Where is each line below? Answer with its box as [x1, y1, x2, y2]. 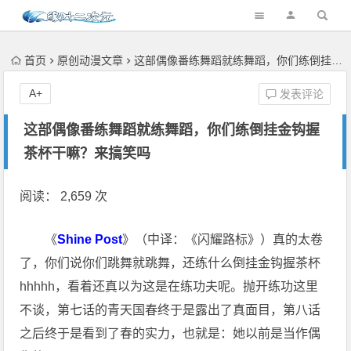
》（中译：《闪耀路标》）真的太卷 [122, 233, 324, 246]
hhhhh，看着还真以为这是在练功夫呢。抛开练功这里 [20, 280, 319, 293]
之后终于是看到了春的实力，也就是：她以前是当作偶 [20, 327, 321, 340]
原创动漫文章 [57, 54, 124, 67]
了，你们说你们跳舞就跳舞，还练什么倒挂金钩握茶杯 [20, 256, 321, 270]
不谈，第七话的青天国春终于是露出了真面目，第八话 [20, 303, 321, 317]
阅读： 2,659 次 [20, 190, 108, 203]
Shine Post [57, 233, 123, 246]
